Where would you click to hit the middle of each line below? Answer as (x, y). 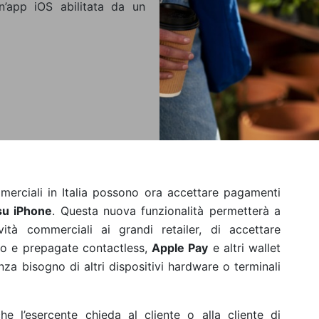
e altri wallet (245, 248)
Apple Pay (180, 248)
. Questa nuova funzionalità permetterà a (167, 211)
